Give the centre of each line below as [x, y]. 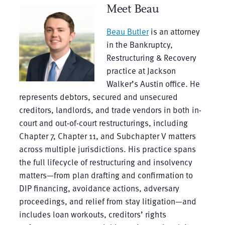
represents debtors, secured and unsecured [98, 96]
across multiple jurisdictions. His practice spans [107, 149]
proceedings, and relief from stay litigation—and [107, 201]
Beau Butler [127, 31]
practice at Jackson [141, 70]
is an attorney [174, 31]
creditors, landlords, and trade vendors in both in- [110, 109]
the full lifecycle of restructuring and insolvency [105, 162]
